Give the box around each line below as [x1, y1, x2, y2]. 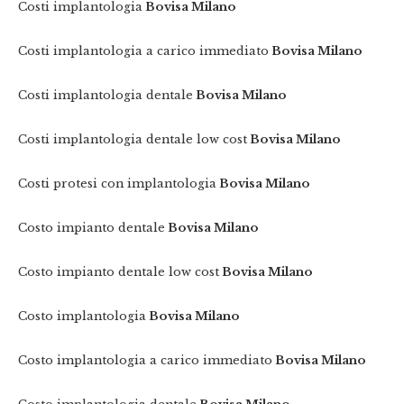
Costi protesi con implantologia [18, 177, 217, 191]
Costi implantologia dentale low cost [18, 133, 248, 147]
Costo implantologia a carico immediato [18, 353, 273, 368]
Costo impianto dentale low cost [18, 265, 220, 280]
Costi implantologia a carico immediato [18, 44, 270, 59]
